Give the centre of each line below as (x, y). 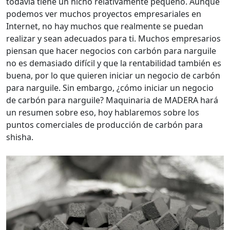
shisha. (20, 137)
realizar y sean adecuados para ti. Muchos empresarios (113, 39)
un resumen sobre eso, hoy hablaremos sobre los (103, 112)
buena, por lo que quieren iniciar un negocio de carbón (113, 75)
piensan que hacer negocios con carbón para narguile (111, 51)
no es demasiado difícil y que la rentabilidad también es (114, 63)
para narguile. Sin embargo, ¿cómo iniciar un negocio (110, 88)
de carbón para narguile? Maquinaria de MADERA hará (112, 100)
